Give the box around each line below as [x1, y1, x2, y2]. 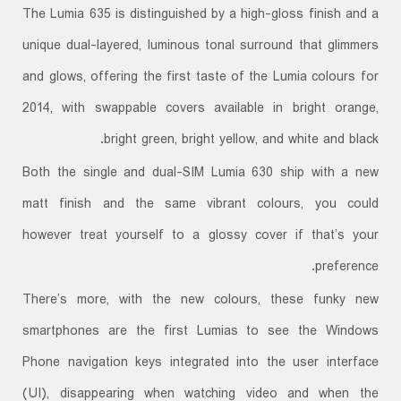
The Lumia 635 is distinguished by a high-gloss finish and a [22, 4, 379, 26]
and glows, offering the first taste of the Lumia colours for [22, 66, 379, 89]
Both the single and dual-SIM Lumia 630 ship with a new [22, 162, 379, 184]
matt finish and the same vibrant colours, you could [22, 193, 379, 216]
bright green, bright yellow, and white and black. [103, 129, 379, 151]
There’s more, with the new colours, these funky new [22, 289, 379, 311]
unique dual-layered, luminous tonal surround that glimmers [22, 35, 379, 57]
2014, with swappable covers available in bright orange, [22, 98, 379, 120]
